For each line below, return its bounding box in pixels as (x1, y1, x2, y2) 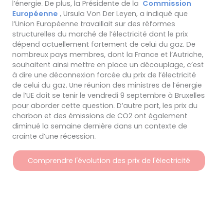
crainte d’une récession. (12, 131, 98, 142)
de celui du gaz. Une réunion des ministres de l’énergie (12, 80, 202, 91)
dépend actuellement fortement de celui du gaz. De (12, 39, 196, 50)
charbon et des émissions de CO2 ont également (12, 111, 187, 121)
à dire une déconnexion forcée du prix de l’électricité (12, 70, 196, 80)
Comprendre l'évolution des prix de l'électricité (28, 155, 190, 165)
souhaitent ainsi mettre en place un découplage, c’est (12, 60, 204, 70)
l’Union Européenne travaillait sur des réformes (12, 19, 175, 29)
